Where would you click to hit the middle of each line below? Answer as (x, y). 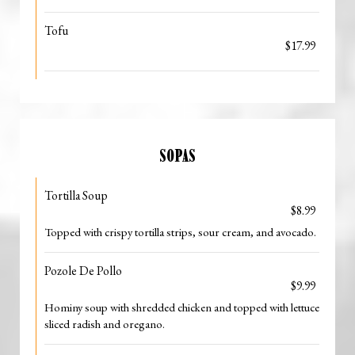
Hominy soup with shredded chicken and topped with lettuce (182, 307)
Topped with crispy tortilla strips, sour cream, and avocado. (180, 232)
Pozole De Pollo (83, 271)
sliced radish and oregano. (105, 324)
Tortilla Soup (76, 195)
